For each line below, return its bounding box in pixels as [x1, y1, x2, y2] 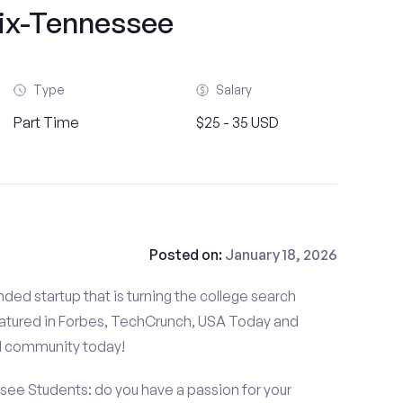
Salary [215, 82, 252, 97]
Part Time [13, 113, 79, 131]
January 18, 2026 [224, 246, 337, 264]
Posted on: [148, 246, 225, 264]
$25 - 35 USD [195, 113, 279, 131]
